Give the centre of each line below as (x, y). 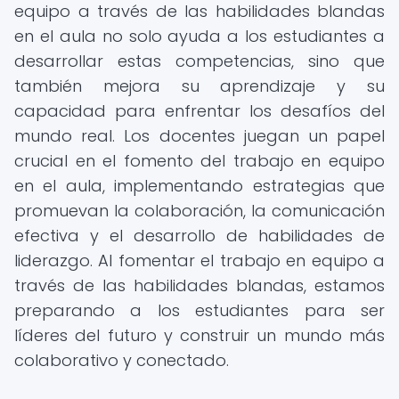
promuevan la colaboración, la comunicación (199, 211)
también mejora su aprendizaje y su (199, 86)
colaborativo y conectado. (122, 360)
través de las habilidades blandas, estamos (199, 285)
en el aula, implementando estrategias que (199, 186)
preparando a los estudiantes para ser (199, 310)
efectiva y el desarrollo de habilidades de (199, 236)
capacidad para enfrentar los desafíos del (199, 111)
